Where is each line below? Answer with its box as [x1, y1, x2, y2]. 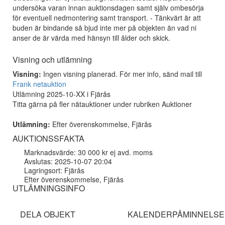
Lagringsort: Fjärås [24, 165, 84, 175]
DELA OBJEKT [20, 208, 75, 220]
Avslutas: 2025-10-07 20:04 [24, 156, 112, 166]
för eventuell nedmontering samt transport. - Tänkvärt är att [13, 13, 201, 23]
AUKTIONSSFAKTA [13, 133, 84, 144]
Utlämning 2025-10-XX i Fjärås [13, 89, 110, 99]
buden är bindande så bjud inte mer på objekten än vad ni [13, 23, 196, 33]
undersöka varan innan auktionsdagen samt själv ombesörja [13, 3, 204, 13]
